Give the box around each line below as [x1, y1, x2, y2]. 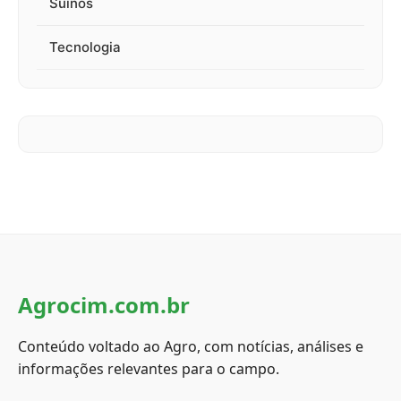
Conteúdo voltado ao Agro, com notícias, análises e [18, 337, 363, 357]
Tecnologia [49, 38, 121, 56]
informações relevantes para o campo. [18, 359, 279, 380]
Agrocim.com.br [18, 290, 190, 320]
